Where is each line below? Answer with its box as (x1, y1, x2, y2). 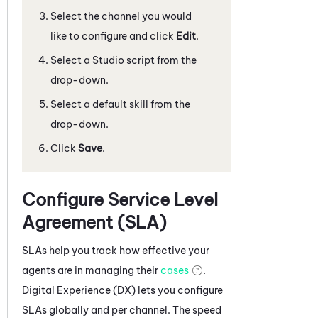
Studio (92, 53, 124, 67)
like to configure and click (50, 29, 176, 43)
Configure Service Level (22, 188, 218, 210)
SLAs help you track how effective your (22, 243, 209, 257)
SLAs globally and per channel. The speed (22, 303, 221, 317)
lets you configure (136, 283, 223, 297)
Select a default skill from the (50, 97, 190, 111)
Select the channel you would (50, 9, 192, 23)
